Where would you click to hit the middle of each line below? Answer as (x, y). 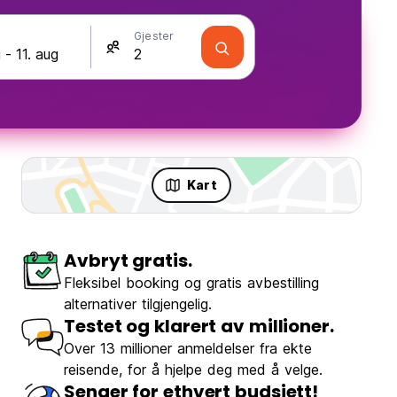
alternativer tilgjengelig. (138, 304)
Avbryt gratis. (128, 261)
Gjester (154, 36)
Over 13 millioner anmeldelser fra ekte (188, 349)
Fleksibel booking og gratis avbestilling (191, 283)
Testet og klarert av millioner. (199, 327)
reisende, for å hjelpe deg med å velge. (193, 370)
